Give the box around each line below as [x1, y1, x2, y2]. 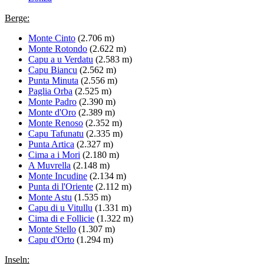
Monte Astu [28, 192, 72, 202]
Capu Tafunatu [28, 128, 84, 138]
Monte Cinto [28, 32, 75, 43]
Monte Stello [28, 223, 76, 234]
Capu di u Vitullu [28, 202, 93, 213]
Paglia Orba [28, 85, 72, 96]
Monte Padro [28, 96, 77, 107]
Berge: [5, 12, 29, 23]
